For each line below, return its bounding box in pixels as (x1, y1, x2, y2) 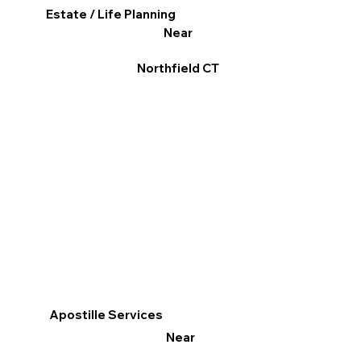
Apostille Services (49, 307, 164, 323)
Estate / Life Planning (46, 6, 176, 22)
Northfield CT (136, 60, 219, 76)
